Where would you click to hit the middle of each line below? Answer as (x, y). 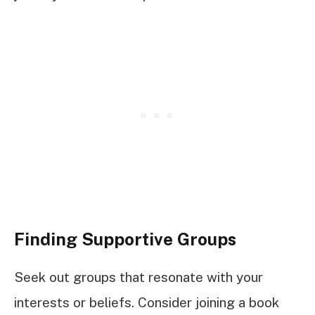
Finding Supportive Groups (125, 239)
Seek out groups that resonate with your (139, 277)
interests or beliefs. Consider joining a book (147, 303)
